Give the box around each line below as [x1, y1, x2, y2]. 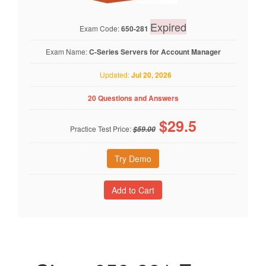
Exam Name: [45, 46, 89, 56]
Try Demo [115, 152, 151, 164]
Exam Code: [80, 23, 121, 33]
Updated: [94, 69, 131, 80]
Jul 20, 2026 [131, 69, 172, 80]
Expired [150, 18, 186, 34]
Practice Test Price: [69, 123, 133, 134]
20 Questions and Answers [87, 92, 179, 103]
